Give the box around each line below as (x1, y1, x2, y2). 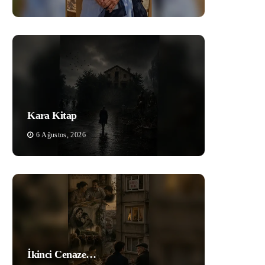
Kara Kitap (27, 109, 77, 121)
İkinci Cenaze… (27, 248, 96, 260)
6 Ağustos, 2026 (36, 130, 86, 139)
